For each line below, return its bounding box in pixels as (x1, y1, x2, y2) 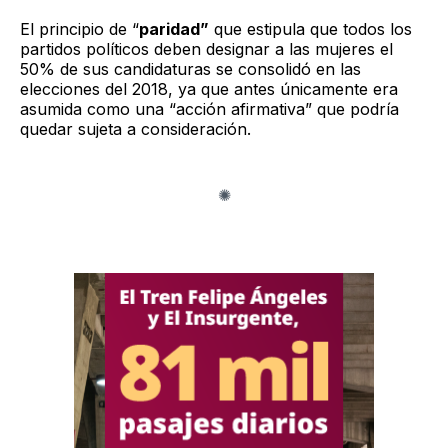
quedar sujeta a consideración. (20, 118, 251, 139)
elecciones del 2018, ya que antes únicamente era (20, 78, 398, 99)
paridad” (139, 18, 209, 39)
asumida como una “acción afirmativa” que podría (20, 98, 399, 119)
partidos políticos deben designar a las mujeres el (20, 38, 393, 59)
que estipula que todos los (209, 18, 412, 39)
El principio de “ (20, 18, 139, 39)
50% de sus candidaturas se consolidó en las (20, 58, 361, 79)
